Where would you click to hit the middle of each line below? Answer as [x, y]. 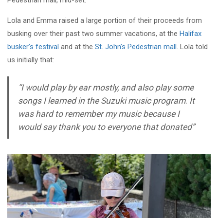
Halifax [191, 34]
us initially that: [32, 60]
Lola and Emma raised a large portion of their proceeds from [105, 21]
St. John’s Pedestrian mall [136, 47]
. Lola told [192, 47]
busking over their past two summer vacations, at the [93, 34]
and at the [77, 47]
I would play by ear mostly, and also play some [107, 88]
